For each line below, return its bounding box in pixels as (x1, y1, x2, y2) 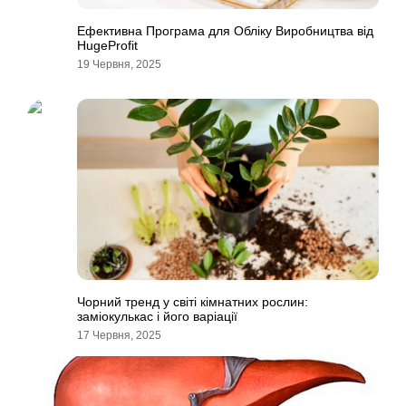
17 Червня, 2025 (77, 329, 161, 342)
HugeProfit (77, 38, 138, 53)
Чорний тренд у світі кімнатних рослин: (77, 295, 308, 309)
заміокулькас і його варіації (77, 309, 237, 324)
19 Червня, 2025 (77, 58, 161, 71)
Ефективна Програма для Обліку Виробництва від (77, 24, 373, 38)
